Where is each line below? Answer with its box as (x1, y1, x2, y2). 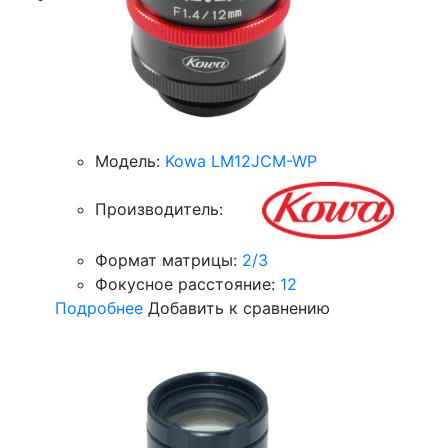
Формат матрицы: (95, 250, 237, 270)
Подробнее (55, 298, 143, 318)
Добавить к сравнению (148, 298, 330, 318)
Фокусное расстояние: (95, 274, 275, 294)
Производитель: (95, 198, 223, 219)
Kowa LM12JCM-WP (165, 151, 317, 171)
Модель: (95, 151, 160, 171)
